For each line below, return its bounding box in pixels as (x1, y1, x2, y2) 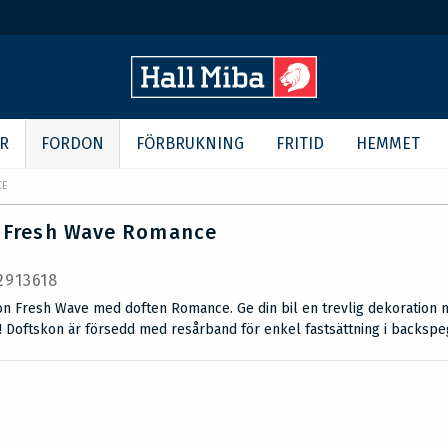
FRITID (276, 134, 324, 153)
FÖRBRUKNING (136, 134, 244, 153)
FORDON (41, 134, 104, 153)
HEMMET (356, 134, 420, 153)
